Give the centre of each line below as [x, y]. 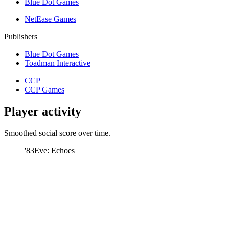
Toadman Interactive [58, 63]
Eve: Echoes [54, 150]
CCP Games [44, 89]
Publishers [21, 36]
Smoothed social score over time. [57, 133]
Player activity [43, 111]
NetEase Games [50, 19]
